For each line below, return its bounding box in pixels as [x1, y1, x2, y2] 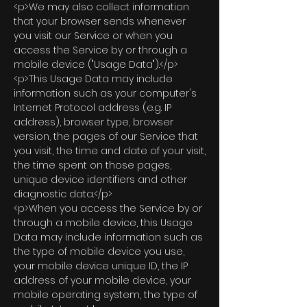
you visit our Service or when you [14, 29, 173, 42]
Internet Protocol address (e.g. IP [14, 101, 171, 114]
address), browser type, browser [14, 115, 173, 129]
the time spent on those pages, [14, 158, 171, 172]
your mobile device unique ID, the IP [14, 259, 188, 273]
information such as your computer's [14, 86, 197, 100]
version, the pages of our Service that [14, 130, 198, 143]
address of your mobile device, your [14, 273, 191, 287]
